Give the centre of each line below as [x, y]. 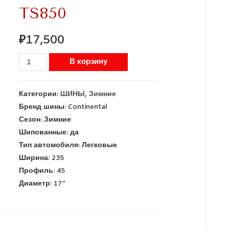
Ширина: [36, 158]
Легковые [100, 145]
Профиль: [38, 170]
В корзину [88, 62]
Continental [88, 107]
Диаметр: [37, 183]
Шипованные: [45, 132]
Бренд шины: [44, 107]
